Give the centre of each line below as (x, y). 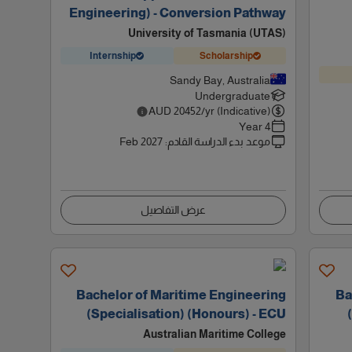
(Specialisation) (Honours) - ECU (187, 314)
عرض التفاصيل (174, 210)
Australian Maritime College (215, 334)
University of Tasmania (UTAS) (207, 33)
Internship (113, 55)
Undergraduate (233, 96)
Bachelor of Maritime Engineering (181, 295)
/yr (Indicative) (236, 111)
